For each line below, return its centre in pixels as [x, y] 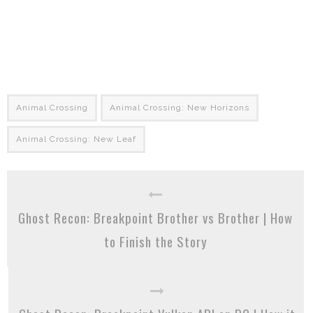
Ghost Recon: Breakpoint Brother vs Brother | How [155, 218]
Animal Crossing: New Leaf [76, 139]
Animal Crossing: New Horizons [180, 108]
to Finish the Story [155, 241]
